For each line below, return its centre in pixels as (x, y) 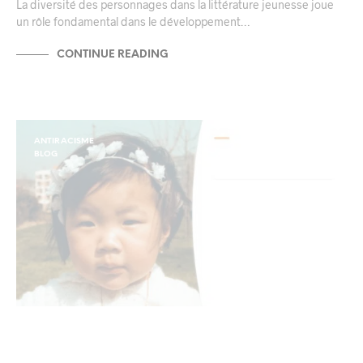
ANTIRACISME (64, 142)
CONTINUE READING (113, 54)
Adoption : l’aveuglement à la (159, 344)
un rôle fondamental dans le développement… (133, 22)
